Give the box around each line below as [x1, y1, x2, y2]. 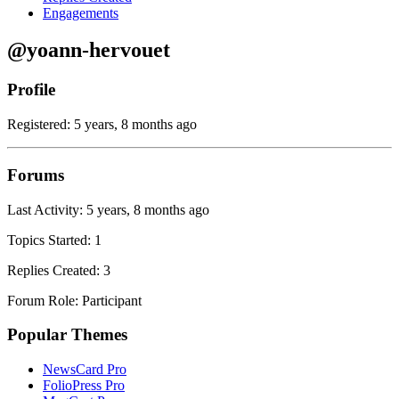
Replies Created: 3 [7, 262, 110, 278]
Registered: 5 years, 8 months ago [7, 117, 197, 133]
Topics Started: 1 [7, 232, 102, 248]
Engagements [43, 4, 118, 20]
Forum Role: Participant [7, 292, 142, 308]
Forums [7, 165, 64, 184]
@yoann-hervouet [7, 38, 170, 62]
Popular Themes [7, 325, 127, 345]
